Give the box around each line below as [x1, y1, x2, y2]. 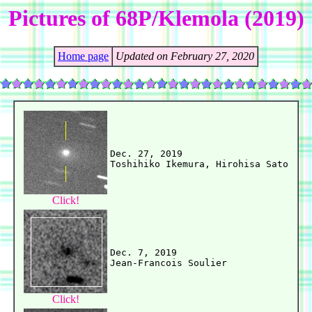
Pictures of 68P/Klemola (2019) [8, 6, 304, 31]
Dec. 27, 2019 [110, 148, 182, 159]
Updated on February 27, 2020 [116, 50, 254, 63]
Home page [58, 50, 109, 63]
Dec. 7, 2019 [110, 247, 177, 258]
